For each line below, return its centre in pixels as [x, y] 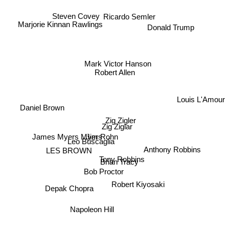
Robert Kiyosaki [138, 188]
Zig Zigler [121, 122]
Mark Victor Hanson [118, 64]
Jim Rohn [103, 136]
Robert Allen [114, 72]
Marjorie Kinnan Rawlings [61, 22]
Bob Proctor [105, 173]
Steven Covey [76, 22]
